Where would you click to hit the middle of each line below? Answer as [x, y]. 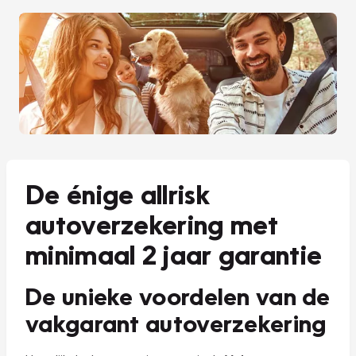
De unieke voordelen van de [178, 296]
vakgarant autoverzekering [176, 323]
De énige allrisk [118, 194]
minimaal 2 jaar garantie [174, 254]
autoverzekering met [152, 224]
